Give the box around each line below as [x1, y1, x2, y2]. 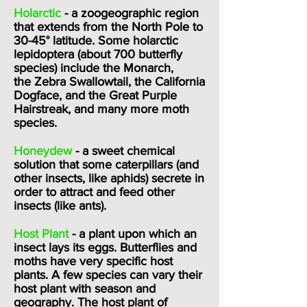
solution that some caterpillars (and [14, 158, 199, 171]
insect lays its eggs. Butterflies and [14, 241, 197, 254]
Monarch [123, 61, 171, 75]
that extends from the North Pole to [14, 20, 203, 34]
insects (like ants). [14, 199, 106, 212]
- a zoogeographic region [61, 6, 199, 20]
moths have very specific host [14, 254, 173, 268]
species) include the [14, 61, 123, 75]
